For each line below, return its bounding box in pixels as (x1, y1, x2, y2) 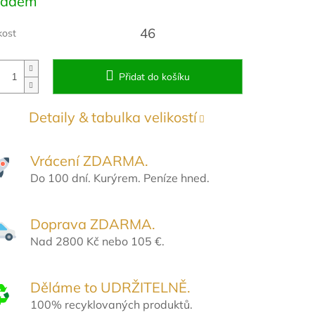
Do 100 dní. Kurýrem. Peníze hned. (30, 170, 210, 185)
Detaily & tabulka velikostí (28, 108, 197, 127)
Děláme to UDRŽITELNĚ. (30, 278, 191, 296)
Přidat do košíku (118, 70, 190, 84)
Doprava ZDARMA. (30, 214, 155, 233)
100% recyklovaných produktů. (30, 297, 193, 311)
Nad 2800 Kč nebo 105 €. (30, 233, 165, 248)
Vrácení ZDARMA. (30, 151, 148, 169)
